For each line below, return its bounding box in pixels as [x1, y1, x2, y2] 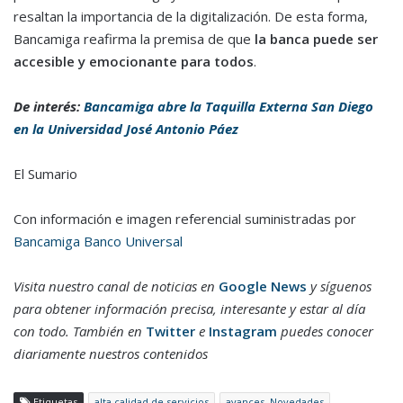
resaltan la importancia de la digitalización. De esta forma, [13, 6, 368, 25]
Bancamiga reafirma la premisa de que [13, 29, 255, 48]
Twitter [146, 321, 195, 340]
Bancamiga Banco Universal [13, 231, 183, 250]
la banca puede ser [255, 29, 378, 48]
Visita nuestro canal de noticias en [13, 276, 219, 295]
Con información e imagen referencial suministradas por [13, 209, 356, 228]
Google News [219, 276, 307, 295]
